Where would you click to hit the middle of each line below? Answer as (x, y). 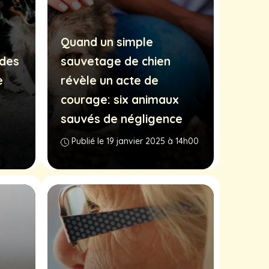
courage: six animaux (120, 100)
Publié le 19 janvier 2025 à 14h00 (135, 141)
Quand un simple (107, 42)
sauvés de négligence (122, 119)
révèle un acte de (110, 81)
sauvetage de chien (116, 62)
